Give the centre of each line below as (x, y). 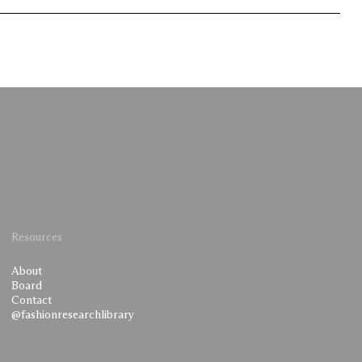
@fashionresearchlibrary (73, 315)
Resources (37, 237)
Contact (32, 300)
